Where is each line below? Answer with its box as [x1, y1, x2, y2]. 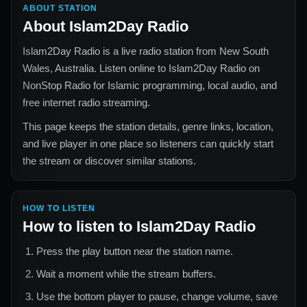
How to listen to [23, 217, 136, 235]
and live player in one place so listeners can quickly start [23, 137, 273, 149]
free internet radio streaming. [23, 96, 150, 108]
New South [219, 45, 269, 57]
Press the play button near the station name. [36, 245, 233, 257]
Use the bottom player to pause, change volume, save [36, 290, 278, 302]
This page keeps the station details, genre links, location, [23, 120, 273, 132]
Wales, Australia [23, 62, 94, 74]
